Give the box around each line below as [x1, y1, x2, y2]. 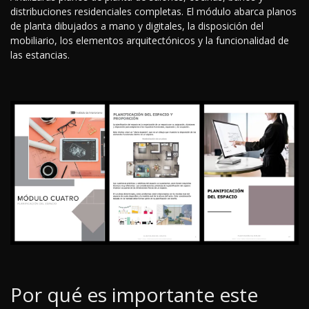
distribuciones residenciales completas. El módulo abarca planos [10, 5, 297, 19]
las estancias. [10, 48, 70, 62]
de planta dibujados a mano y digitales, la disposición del [10, 19, 263, 33]
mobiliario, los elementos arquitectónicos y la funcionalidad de [10, 34, 289, 48]
